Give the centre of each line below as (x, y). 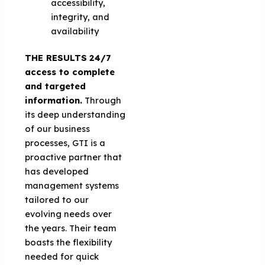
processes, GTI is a (65, 143)
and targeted (56, 86)
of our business (58, 129)
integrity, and (80, 17)
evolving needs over (69, 214)
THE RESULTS (56, 58)
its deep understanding (75, 115)
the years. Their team (71, 228)
